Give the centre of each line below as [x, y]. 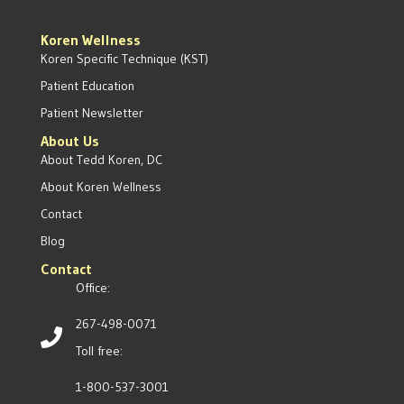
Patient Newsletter [92, 113]
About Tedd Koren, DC [101, 160]
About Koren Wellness [101, 187]
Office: [92, 288]
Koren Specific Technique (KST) [124, 59]
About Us [69, 141]
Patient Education [87, 86]
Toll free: [99, 351]
